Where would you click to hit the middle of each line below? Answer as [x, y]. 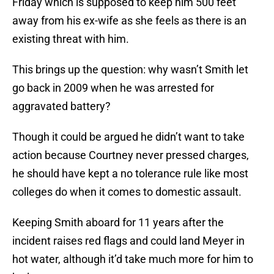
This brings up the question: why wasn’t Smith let [130, 70]
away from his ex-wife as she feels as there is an [129, 21]
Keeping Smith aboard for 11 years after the [118, 223]
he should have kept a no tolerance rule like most [130, 174]
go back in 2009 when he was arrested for [113, 88]
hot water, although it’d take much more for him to [133, 259]
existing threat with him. [71, 39]
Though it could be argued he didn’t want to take [128, 137]
